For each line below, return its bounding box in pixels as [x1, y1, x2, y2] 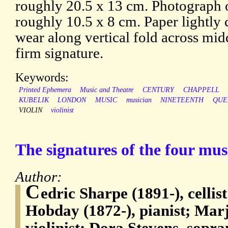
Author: [15, 168, 66, 185]
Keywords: [15, 70, 69, 84]
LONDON [58, 96, 87, 104]
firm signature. [15, 45, 103, 62]
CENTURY [142, 86, 174, 94]
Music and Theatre [80, 86, 134, 94]
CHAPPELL [183, 86, 219, 94]
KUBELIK [18, 96, 49, 104]
